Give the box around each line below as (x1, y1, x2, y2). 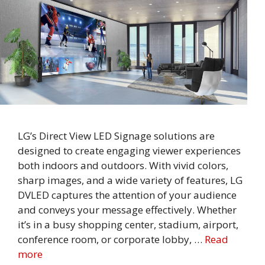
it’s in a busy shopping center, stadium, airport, (18, 218, 238, 231)
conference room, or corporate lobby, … (18, 232, 205, 246)
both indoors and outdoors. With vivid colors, (18, 159, 228, 172)
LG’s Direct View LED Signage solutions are (18, 129, 215, 143)
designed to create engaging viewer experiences (18, 144, 241, 157)
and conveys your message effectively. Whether (18, 203, 237, 216)
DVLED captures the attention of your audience (18, 188, 237, 202)
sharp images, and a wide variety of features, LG (18, 173, 243, 187)
